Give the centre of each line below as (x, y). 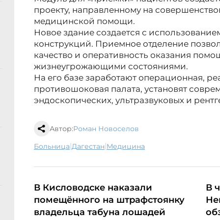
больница (54, 147)
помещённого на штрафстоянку (109, 200)
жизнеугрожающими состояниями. (111, 67)
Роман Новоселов (106, 129)
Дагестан (91, 147)
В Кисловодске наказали (93, 188)
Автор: (61, 129)
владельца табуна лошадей (100, 212)
